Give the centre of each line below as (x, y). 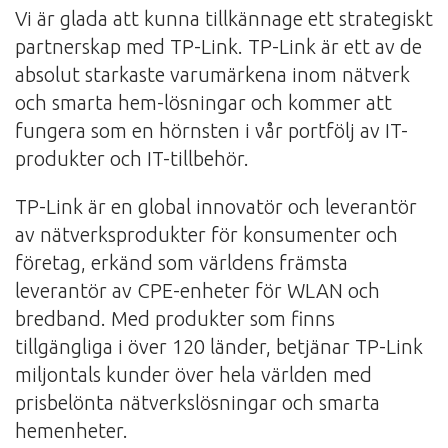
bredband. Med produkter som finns (175, 319)
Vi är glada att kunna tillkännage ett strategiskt (224, 19)
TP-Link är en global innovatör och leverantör (216, 207)
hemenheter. (71, 431)
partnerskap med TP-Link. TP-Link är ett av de (218, 47)
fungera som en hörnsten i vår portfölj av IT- (211, 131)
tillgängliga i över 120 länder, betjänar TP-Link (219, 347)
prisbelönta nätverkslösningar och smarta (197, 403)
